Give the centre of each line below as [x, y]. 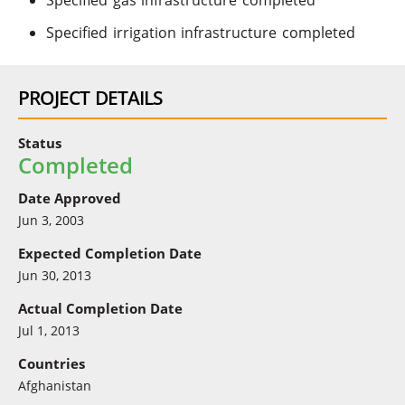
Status [40, 143]
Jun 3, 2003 [51, 220]
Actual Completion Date [100, 308]
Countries [52, 363]
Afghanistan [55, 385]
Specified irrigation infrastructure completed [201, 33]
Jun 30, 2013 [55, 275]
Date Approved [70, 198]
